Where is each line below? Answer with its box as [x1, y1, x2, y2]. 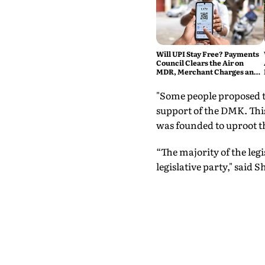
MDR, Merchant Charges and [156, 66, 258, 77]
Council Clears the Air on [156, 57, 244, 69]
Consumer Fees [156, 75, 211, 86]
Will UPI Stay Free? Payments [156, 49, 259, 60]
